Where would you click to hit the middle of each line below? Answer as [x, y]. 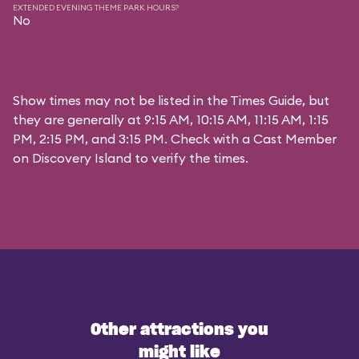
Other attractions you [179, 330]
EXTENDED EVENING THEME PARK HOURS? [96, 8]
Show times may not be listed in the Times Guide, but [171, 100]
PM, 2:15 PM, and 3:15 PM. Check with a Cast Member [175, 139]
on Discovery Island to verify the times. [131, 158]
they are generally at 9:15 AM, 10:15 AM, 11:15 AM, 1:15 [171, 119]
